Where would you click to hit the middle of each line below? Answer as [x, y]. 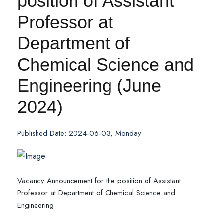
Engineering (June [89, 86]
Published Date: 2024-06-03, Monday [79, 133]
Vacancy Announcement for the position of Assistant [99, 181]
